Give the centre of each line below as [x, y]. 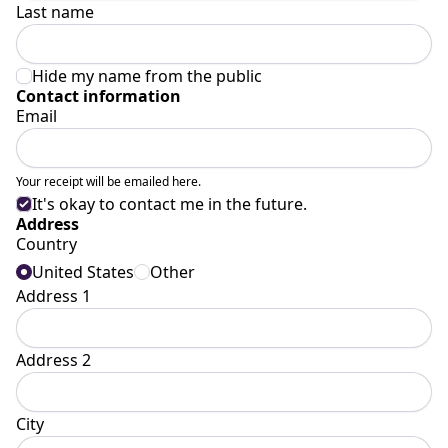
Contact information [98, 96]
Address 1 [53, 296]
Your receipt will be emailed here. [108, 181]
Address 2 [53, 360]
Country [46, 244]
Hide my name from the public [147, 76]
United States [83, 272]
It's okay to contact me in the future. [169, 204]
